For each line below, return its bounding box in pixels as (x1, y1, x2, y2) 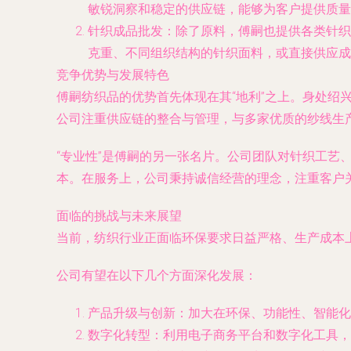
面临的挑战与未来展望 (56, 208, 182, 223)
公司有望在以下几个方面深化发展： (56, 268, 257, 283)
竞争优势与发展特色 (56, 67, 169, 82)
